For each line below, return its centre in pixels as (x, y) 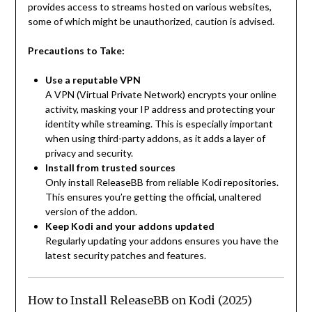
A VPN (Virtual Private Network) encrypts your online (161, 95)
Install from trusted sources (110, 168)
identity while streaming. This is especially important (159, 124)
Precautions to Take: (76, 51)
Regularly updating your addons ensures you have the (162, 241)
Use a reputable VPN (93, 80)
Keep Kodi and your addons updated (130, 226)
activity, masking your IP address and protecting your (160, 109)
